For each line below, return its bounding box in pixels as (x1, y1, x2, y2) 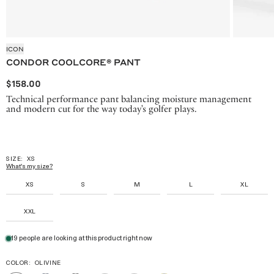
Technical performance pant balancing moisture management (6, 92, 251, 105)
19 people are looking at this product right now (11, 235, 152, 242)
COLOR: (6, 259, 31, 267)
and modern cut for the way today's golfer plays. (6, 102, 196, 114)
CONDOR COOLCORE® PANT (6, 56, 141, 67)
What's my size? (6, 163, 53, 170)
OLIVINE (34, 259, 61, 267)
